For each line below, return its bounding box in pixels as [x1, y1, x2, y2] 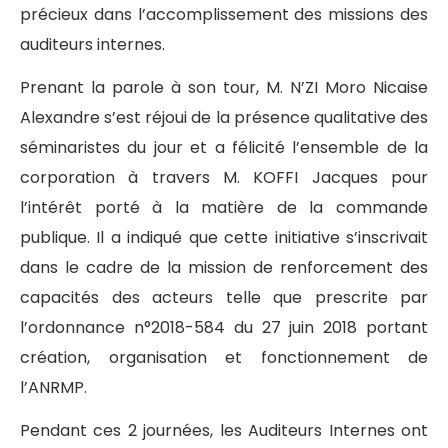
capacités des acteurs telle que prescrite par [20, 285, 428, 309]
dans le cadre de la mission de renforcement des [20, 255, 428, 279]
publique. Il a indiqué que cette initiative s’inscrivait [20, 225, 428, 249]
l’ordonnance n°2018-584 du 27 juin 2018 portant [20, 315, 428, 339]
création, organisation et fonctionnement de [20, 345, 428, 369]
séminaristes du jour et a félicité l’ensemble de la [20, 135, 428, 159]
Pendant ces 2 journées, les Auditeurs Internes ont [20, 418, 428, 442]
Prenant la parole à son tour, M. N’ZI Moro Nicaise [20, 75, 428, 99]
